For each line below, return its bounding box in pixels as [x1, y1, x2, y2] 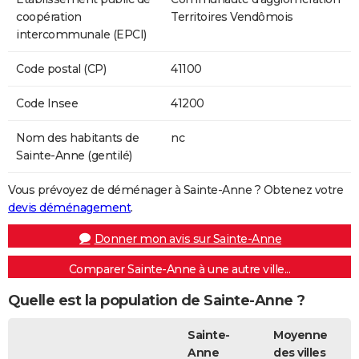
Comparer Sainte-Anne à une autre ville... [68, 261, 291, 276]
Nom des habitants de [16, 130, 139, 145]
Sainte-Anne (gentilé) [16, 147, 132, 163]
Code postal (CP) [16, 61, 106, 76]
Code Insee [16, 95, 78, 111]
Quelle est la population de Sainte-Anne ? [8, 292, 305, 310]
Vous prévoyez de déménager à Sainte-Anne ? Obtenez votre [8, 182, 343, 197]
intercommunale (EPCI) [16, 26, 147, 42]
